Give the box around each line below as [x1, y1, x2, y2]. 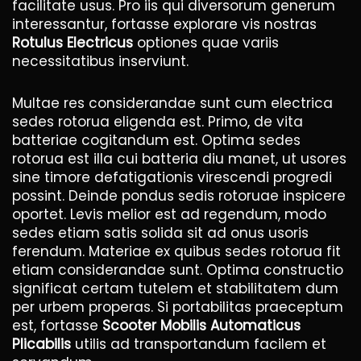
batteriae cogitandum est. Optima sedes [12, 131, 301, 150]
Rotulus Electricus [12, 33, 137, 52]
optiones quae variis [137, 33, 279, 52]
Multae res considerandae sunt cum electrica [12, 93, 333, 113]
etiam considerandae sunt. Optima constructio [12, 260, 343, 280]
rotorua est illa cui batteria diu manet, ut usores [12, 149, 346, 168]
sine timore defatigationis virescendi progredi [12, 168, 332, 187]
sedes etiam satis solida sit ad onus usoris [12, 223, 309, 243]
